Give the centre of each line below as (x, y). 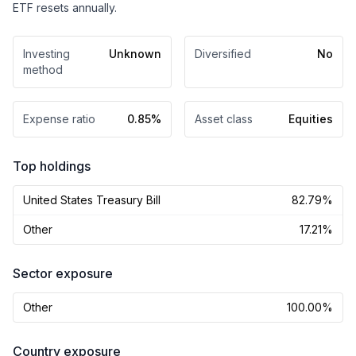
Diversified (223, 54)
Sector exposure (63, 273)
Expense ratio (59, 119)
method (43, 70)
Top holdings (52, 166)
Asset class (224, 119)
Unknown (135, 54)
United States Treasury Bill (92, 200)
